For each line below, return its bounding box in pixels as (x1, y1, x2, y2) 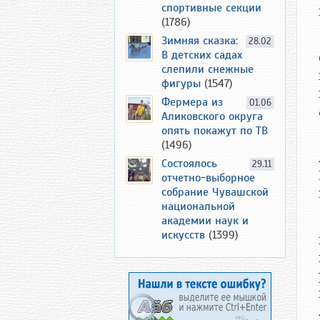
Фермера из (161, 95, 223, 109)
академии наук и (161, 214, 249, 228)
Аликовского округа (161, 109, 263, 124)
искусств (161, 228, 205, 242)
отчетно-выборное (161, 171, 255, 185)
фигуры (161, 76, 201, 91)
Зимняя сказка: (161, 34, 238, 48)
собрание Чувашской (161, 185, 269, 199)
